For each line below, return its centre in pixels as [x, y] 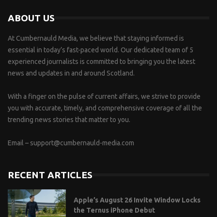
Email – [19, 143]
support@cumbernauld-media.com [82, 143]
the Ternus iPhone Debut [114, 210]
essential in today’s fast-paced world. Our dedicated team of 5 [101, 50]
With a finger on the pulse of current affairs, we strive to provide [104, 96]
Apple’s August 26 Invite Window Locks [137, 200]
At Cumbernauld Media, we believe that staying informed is [96, 38]
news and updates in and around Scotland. [71, 73]
